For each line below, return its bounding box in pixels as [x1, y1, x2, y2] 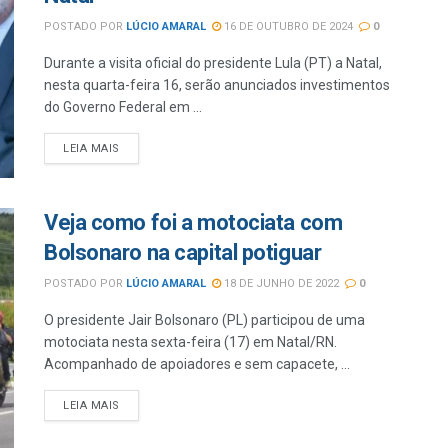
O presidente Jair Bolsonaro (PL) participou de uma [44, 312, 365, 329]
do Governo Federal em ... [44, 99, 202, 115]
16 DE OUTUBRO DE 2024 [221, 20, 353, 33]
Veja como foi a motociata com [44, 210, 343, 236]
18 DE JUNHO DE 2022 [221, 277, 339, 291]
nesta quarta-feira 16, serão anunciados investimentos [44, 77, 390, 93]
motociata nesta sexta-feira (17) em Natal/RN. [44, 334, 337, 351]
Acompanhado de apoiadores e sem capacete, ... [44, 356, 350, 373]
